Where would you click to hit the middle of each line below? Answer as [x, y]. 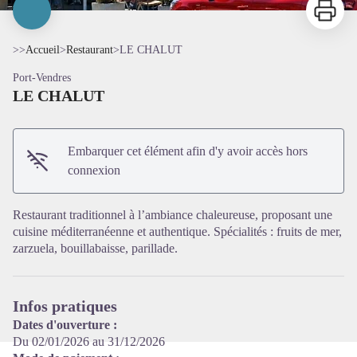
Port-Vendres [42, 77]
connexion [94, 170]
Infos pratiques [65, 306]
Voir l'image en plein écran [245, 185]
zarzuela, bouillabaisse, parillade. [95, 248]
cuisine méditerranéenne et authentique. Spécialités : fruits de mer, [177, 231]
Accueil [43, 49]
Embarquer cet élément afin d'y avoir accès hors [188, 151]
